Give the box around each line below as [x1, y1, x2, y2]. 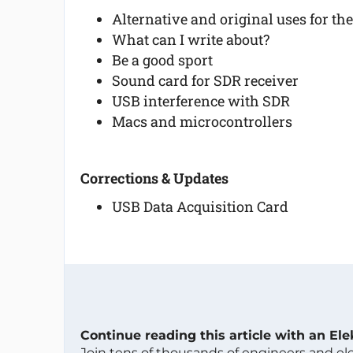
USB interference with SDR [111, 91, 290, 110]
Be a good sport [111, 50, 213, 69]
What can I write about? [111, 30, 269, 49]
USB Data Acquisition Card [111, 197, 288, 216]
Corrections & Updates [80, 169, 229, 188]
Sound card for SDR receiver [111, 71, 299, 90]
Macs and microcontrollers [111, 112, 292, 131]
